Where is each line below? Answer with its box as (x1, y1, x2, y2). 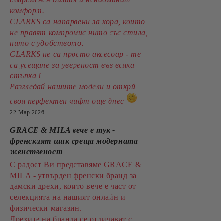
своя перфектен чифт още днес (10, 97, 127, 105)
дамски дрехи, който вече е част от (10, 182, 137, 190)
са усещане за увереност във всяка (10, 61, 135, 69)
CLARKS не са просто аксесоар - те (10, 50, 141, 58)
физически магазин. (10, 204, 82, 212)
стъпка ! (10, 72, 41, 80)
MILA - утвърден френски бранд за (10, 171, 137, 180)
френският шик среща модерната (10, 137, 138, 145)
